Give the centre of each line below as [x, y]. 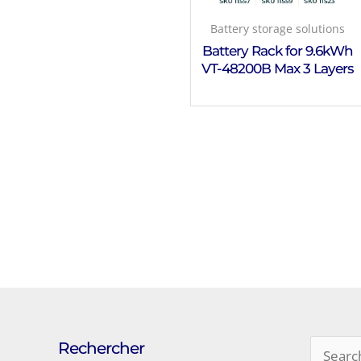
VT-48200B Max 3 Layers [277, 68]
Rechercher [101, 348]
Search [330, 347]
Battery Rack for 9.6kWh [277, 50]
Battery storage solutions [277, 28]
